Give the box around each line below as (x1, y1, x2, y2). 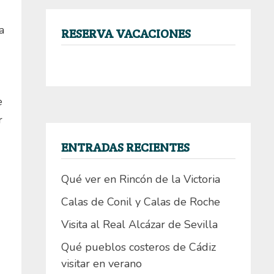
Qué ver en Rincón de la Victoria (61, 172, 220, 187)
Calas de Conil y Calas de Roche (61, 194, 220, 210)
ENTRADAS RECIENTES (61, 139, 190, 156)
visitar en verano (61, 256, 142, 272)
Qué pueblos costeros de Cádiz (61, 240, 216, 255)
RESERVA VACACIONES (61, 26, 191, 42)
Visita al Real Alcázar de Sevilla (61, 217, 218, 232)
